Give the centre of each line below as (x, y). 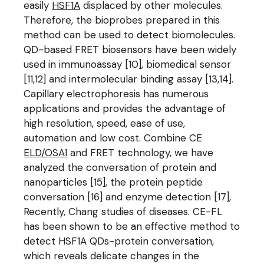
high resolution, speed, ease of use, (105, 123)
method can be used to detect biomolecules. (130, 35)
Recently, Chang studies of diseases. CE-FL (123, 212)
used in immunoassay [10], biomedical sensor (128, 64)
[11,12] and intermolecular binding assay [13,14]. (129, 79)
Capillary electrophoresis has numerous (116, 94)
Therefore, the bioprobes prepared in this (122, 20)
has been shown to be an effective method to (132, 226)
